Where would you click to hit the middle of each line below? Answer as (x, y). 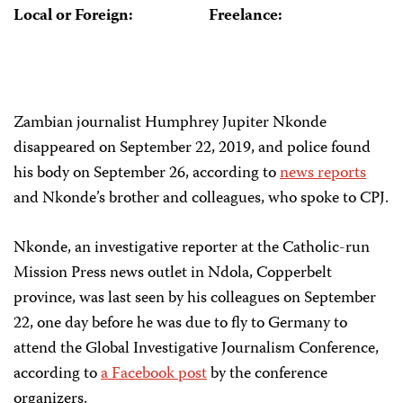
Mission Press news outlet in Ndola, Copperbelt (173, 273)
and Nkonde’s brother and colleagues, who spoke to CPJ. (201, 199)
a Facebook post (154, 374)
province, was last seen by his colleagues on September (195, 299)
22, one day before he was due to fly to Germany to (180, 324)
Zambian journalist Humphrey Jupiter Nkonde (170, 123)
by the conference (267, 374)
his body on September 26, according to (147, 174)
